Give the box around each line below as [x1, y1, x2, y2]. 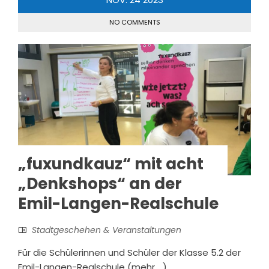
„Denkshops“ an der [18, 173, 182, 195]
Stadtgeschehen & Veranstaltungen [32, 224, 181, 237]
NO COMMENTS [109, 17, 160, 28]
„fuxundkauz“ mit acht [18, 153, 204, 175]
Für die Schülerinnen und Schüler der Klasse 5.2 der [18, 246, 241, 259]
